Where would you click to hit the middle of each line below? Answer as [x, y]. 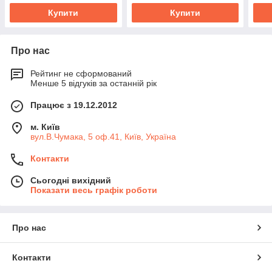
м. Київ [45, 127]
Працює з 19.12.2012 [74, 105]
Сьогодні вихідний [71, 181]
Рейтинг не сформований [81, 74]
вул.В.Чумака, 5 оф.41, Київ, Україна [103, 137]
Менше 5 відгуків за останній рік [93, 83]
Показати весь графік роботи [94, 190]
